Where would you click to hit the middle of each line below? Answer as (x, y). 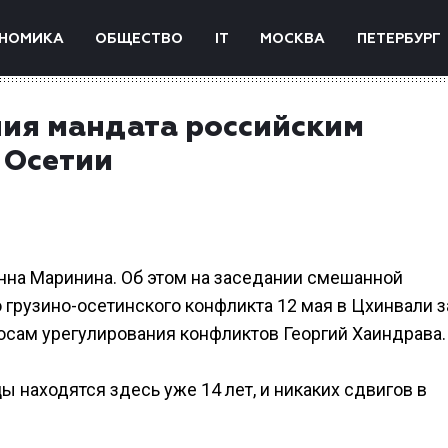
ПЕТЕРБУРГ (398, 39)
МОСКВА (293, 39)
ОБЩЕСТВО (139, 39)
